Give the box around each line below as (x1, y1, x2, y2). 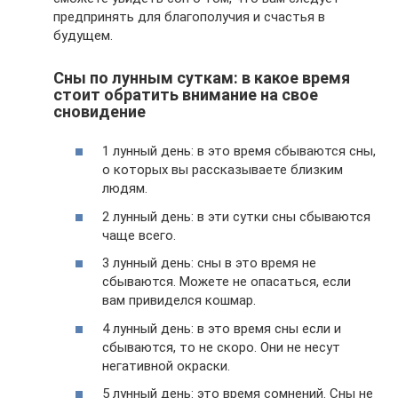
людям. (102, 180, 147, 196)
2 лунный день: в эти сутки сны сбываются (102, 208, 370, 225)
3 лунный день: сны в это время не (102, 255, 316, 271)
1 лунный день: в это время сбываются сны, (102, 143, 376, 159)
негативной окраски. (102, 357, 230, 374)
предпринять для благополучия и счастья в (53, 8, 325, 25)
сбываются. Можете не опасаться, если (102, 274, 351, 290)
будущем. (53, 27, 113, 44)
